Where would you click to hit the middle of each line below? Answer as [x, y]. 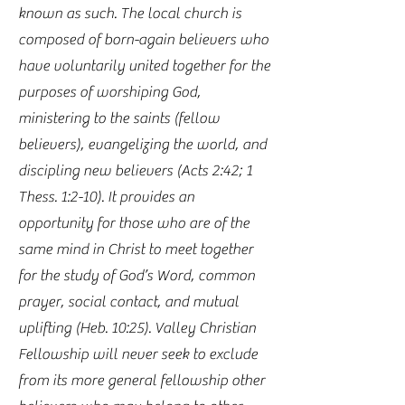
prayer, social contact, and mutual [128, 302]
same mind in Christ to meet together [136, 250]
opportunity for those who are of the [134, 223]
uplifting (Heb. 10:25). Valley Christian [137, 328]
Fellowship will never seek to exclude [138, 354]
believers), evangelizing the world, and [142, 145]
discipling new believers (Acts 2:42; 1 [135, 171]
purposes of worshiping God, [109, 92]
